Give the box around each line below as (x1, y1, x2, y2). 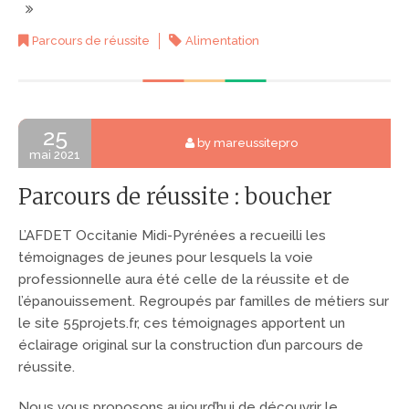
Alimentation (185, 33, 259, 47)
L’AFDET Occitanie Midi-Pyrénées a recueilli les (18, 227, 326, 245)
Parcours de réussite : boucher (18, 182, 332, 211)
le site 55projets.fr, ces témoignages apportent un (18, 315, 345, 332)
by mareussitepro (194, 135, 298, 150)
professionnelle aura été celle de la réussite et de (18, 271, 350, 288)
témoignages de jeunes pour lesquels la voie (18, 249, 313, 267)
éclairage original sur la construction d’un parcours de (18, 337, 363, 354)
